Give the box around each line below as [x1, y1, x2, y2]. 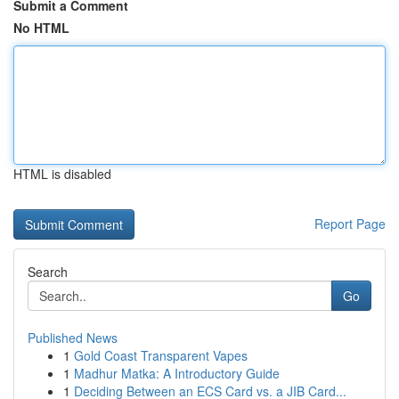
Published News [28, 329, 118, 346]
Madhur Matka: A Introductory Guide [74, 364, 280, 382]
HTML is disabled [13, 165, 111, 183]
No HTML [13, 19, 69, 37]
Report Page [314, 215, 386, 232]
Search [28, 263, 68, 281]
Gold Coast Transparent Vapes [74, 346, 248, 364]
